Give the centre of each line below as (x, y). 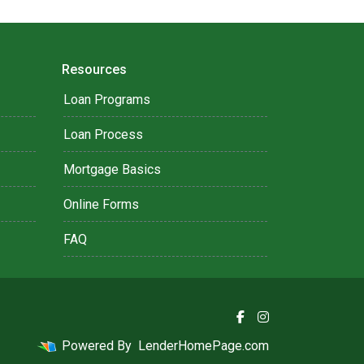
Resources (94, 69)
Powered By (97, 346)
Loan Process (103, 134)
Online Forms (101, 204)
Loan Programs (107, 100)
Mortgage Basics (112, 169)
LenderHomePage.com (204, 346)
